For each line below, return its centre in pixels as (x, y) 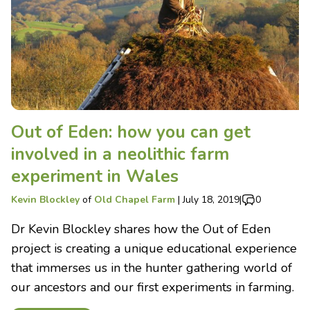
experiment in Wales (95, 176)
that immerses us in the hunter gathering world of (152, 267)
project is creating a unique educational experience (154, 248)
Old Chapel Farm (135, 199)
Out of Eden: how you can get (131, 132)
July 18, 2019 (211, 199)
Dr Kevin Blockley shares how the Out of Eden (141, 229)
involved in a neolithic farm (120, 154)
